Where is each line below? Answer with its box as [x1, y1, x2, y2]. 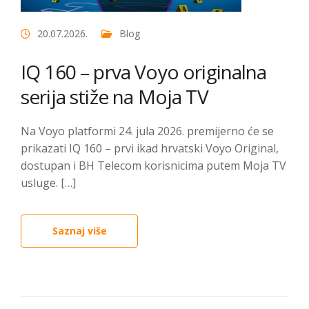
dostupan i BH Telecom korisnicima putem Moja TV [21, 158, 286, 173]
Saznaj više [52, 224, 107, 237]
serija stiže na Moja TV [21, 83, 208, 110]
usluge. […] [21, 175, 76, 190]
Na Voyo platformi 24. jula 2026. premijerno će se [21, 123, 274, 139]
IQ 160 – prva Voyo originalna [21, 59, 267, 85]
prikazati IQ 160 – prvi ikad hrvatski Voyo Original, [21, 141, 279, 156]
